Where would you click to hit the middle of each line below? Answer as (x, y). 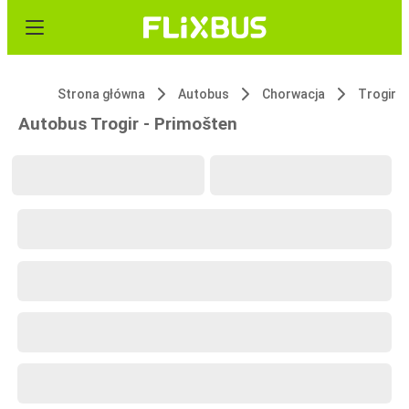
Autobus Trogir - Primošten (128, 124)
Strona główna (101, 94)
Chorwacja (294, 94)
